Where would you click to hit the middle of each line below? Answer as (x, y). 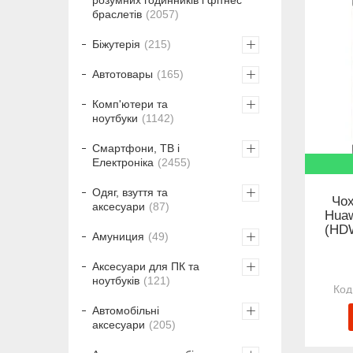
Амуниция (118, 236)
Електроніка (123, 162)
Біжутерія (116, 44)
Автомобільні (126, 310)
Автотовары (123, 74)
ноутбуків (116, 280)
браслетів (117, 14)
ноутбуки (115, 118)
